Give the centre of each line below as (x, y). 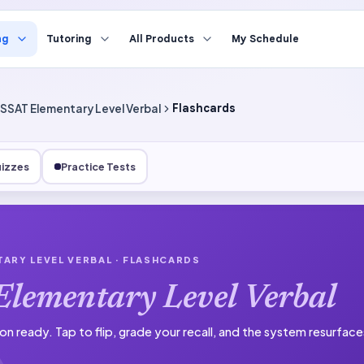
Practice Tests (98, 167)
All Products (162, 39)
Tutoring (69, 39)
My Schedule (265, 39)
